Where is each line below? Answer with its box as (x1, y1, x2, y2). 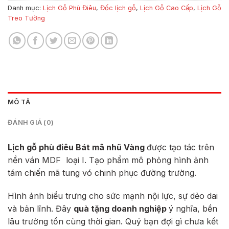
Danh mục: (8, 4, 43, 12)
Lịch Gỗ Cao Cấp (140, 4, 193, 12)
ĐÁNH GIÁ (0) (8, 118, 54, 126)
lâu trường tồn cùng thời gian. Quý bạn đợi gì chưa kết (8, 216, 218, 227)
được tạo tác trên (147, 142, 214, 152)
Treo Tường (8, 14, 45, 22)
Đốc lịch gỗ (100, 4, 136, 12)
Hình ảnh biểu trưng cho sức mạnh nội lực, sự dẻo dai (8, 191, 218, 201)
